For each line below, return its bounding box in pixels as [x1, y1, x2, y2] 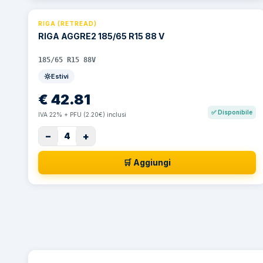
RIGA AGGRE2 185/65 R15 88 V [38, 31, 164, 41]
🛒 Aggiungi [123, 157, 171, 167]
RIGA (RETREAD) [38, 20, 97, 27]
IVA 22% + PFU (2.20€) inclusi [38, 111, 126, 118]
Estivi [51, 72, 69, 80]
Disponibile [218, 109, 253, 116]
